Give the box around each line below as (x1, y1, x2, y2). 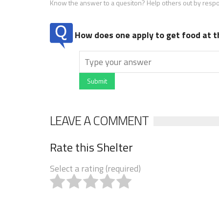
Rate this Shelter (50, 138, 133, 156)
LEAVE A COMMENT (50, 110, 149, 130)
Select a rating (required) (50, 161, 141, 175)
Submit (87, 75, 107, 86)
